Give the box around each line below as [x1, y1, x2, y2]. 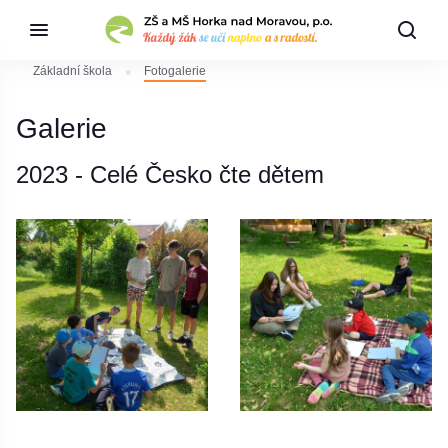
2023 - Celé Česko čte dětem [16, 161, 325, 189]
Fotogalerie [143, 64, 206, 78]
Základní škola [32, 64, 112, 78]
